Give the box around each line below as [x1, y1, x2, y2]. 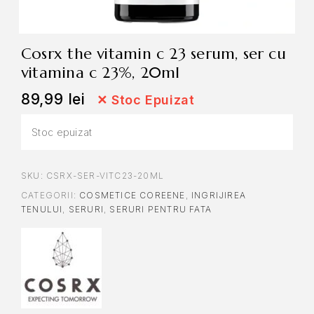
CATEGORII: [21, 190, 80, 201]
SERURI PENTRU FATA [109, 204, 212, 215]
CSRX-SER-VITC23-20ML [46, 170, 164, 182]
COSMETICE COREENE [79, 190, 186, 201]
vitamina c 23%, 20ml [21, 63, 180, 83]
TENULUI [21, 204, 63, 215]
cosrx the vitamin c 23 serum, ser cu [21, 44, 32, 64]
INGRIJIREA [191, 190, 247, 201]
